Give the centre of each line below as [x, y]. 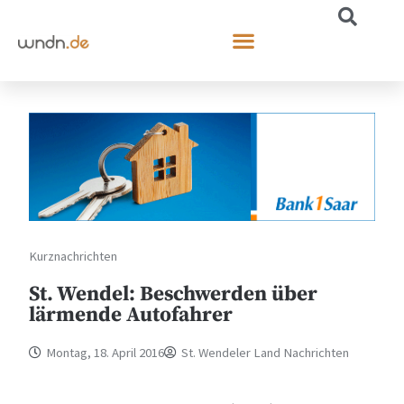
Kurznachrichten [73, 256]
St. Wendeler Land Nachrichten [266, 352]
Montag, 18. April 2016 [106, 352]
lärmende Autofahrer [131, 315]
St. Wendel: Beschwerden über [174, 294]
